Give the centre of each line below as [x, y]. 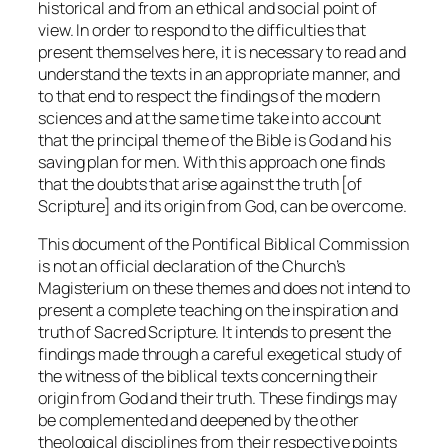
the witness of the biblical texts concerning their [208, 375]
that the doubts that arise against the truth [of [200, 183]
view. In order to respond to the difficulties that [202, 29]
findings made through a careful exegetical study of [220, 353]
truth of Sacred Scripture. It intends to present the [214, 331]
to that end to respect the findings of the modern [209, 95]
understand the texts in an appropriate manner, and [219, 73]
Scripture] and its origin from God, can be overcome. [222, 205]
